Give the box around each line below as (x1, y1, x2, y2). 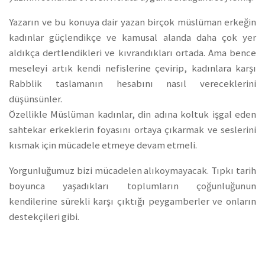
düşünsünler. (9, 93, 62, 106)
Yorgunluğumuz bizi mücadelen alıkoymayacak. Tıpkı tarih (9, 164, 256, 177)
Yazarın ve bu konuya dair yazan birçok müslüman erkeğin (9, 16, 256, 29)
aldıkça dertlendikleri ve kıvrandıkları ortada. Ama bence (9, 47, 256, 60)
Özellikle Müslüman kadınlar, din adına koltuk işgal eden (9, 108, 256, 121)
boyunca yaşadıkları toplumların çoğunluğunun (9, 180, 256, 193)
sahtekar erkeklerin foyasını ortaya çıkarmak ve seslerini (9, 124, 256, 137)
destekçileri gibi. (9, 211, 79, 224)
